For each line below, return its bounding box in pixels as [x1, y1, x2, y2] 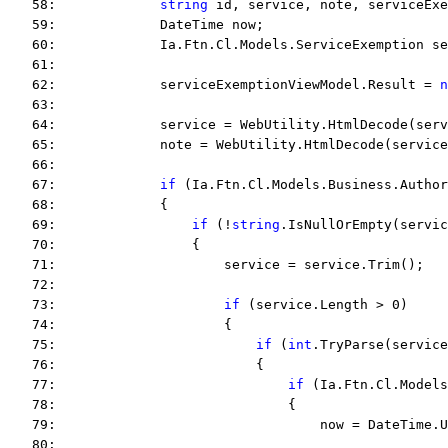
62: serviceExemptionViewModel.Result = [8, 77, 440, 92]
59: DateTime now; [8, 17, 264, 32]
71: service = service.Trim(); [8, 257, 424, 272]
